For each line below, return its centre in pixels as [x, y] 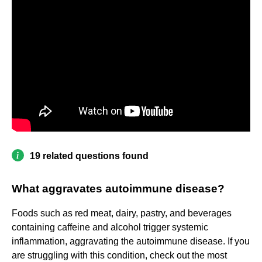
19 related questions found [89, 156]
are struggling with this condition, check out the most [119, 256]
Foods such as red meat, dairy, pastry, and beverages [122, 213]
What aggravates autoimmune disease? [118, 189]
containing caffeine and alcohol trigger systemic [110, 227]
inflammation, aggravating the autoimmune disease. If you [131, 242]
